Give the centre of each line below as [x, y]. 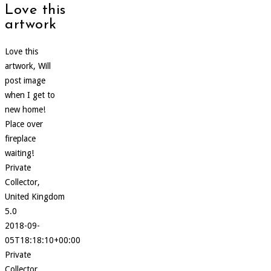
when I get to [30, 95]
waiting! [19, 153]
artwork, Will [28, 66]
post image [25, 81]
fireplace [20, 139]
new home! [25, 110]
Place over [24, 124]
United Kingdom [35, 197]
